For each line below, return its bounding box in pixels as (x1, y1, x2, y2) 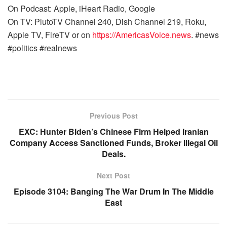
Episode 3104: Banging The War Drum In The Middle (13, 185, 214, 197)
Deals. (101, 148, 126, 160)
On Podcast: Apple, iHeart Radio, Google (8, 3, 157, 14)
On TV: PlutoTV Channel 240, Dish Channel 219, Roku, (8, 16, 206, 27)
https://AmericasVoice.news (92, 29, 191, 41)
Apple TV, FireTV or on (8, 29, 92, 41)
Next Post (97, 170, 130, 180)
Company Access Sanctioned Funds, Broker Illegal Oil (9, 137, 218, 148)
